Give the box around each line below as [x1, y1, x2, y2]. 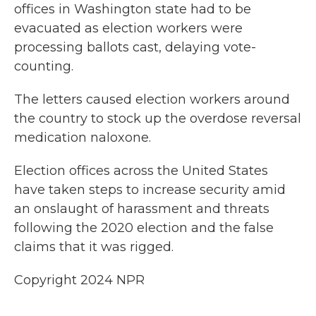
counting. [14, 59, 73, 74]
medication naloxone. [14, 130, 151, 145]
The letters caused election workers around [14, 92, 290, 107]
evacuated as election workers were [14, 20, 243, 36]
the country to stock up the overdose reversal [14, 111, 301, 126]
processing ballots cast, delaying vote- [14, 39, 256, 55]
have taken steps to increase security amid [14, 182, 286, 197]
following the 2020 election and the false [14, 220, 274, 236]
